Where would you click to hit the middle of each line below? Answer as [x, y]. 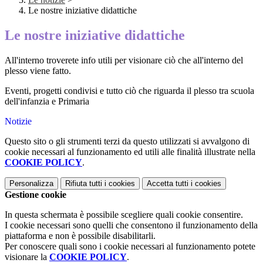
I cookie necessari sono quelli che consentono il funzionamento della [131, 225]
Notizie [18, 122]
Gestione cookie [36, 195]
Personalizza [31, 184]
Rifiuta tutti [84, 184]
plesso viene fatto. [38, 71]
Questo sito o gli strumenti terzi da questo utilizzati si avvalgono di [127, 141]
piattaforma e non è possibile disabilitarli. [80, 236]
